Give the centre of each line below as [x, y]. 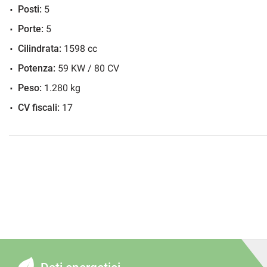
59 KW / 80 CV [87, 68]
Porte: [31, 29]
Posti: [30, 9]
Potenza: [37, 68]
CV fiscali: [39, 107]
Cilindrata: [40, 48]
